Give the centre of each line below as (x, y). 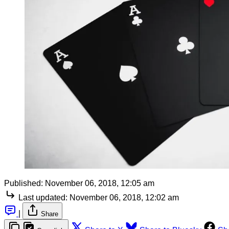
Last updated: (43, 198)
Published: (24, 184)
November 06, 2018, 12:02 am (124, 198)
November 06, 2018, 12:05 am (100, 184)
